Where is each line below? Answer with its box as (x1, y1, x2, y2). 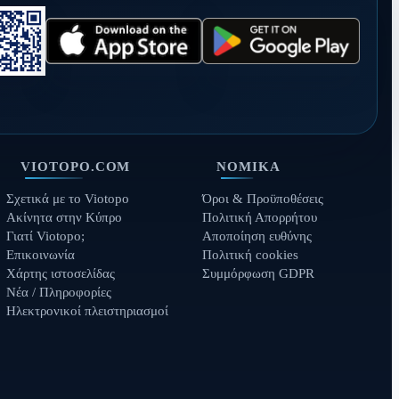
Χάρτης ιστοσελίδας (5, 265, 115, 281)
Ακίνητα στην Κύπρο (5, 209, 122, 224)
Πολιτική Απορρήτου (201, 209, 317, 224)
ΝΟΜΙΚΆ (216, 159, 281, 174)
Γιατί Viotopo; (5, 228, 85, 243)
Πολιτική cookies (201, 247, 298, 262)
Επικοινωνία (5, 247, 75, 262)
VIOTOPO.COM (20, 159, 131, 174)
